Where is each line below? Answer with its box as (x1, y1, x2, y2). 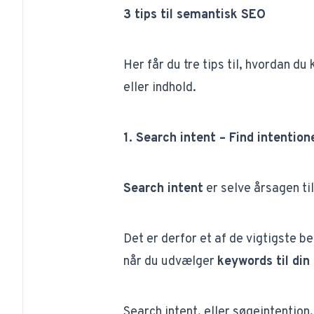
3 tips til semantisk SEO (123, 7, 266, 24)
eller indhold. (123, 80, 196, 97)
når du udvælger (123, 254, 217, 271)
